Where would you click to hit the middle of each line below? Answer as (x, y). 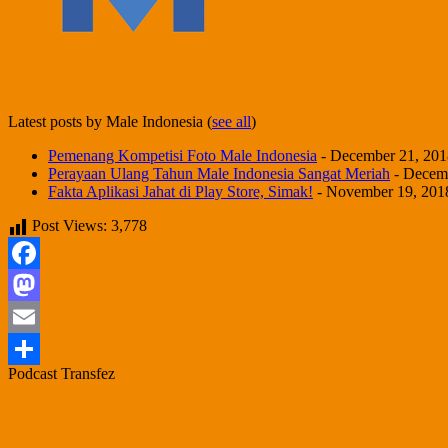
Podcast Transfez (61, 373)
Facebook (39, 284)
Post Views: (69, 225)
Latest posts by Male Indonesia (107, 121)
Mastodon (39, 316)
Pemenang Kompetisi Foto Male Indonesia (182, 155)
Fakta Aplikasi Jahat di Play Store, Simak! (180, 191)
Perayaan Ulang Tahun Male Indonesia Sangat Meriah (219, 173)
